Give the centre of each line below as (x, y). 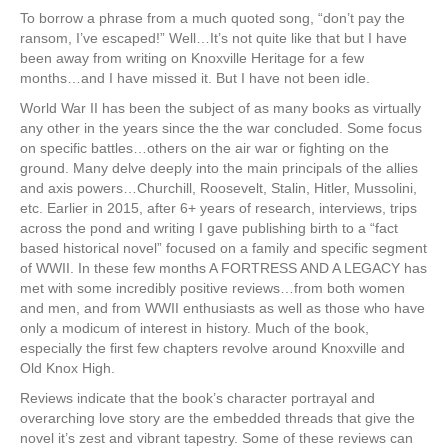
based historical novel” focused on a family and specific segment (223, 247)
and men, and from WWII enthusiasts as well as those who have (222, 307)
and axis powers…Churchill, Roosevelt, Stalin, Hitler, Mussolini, (218, 187)
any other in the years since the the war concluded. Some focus (221, 127)
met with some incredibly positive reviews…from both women (212, 287)
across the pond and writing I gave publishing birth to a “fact (209, 227)
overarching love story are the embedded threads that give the (217, 417)
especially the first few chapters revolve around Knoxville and (212, 347)
